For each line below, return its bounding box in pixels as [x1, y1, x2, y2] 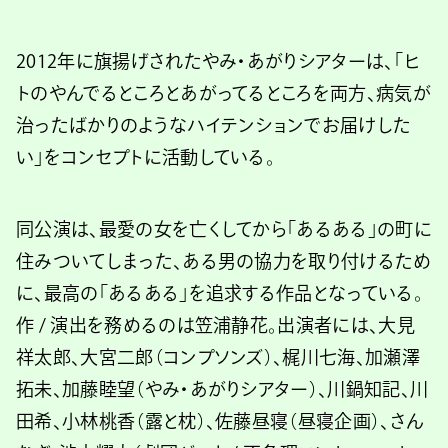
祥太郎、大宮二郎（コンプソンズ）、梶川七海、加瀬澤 [16, 347, 420, 366]
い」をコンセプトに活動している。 [16, 147, 276, 166]
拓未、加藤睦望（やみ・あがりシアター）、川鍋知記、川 [16, 379, 429, 398]
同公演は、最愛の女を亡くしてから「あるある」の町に [16, 219, 433, 238]
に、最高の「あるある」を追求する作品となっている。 [16, 283, 423, 302]
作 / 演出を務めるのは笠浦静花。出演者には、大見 [16, 315, 415, 334]
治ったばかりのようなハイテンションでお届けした [16, 115, 412, 134]
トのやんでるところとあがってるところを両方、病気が [16, 83, 432, 102]
